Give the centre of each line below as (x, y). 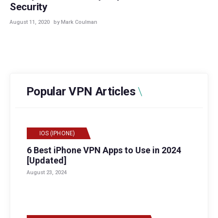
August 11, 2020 (30, 22)
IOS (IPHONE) (57, 133)
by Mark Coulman (75, 22)
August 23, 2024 (47, 172)
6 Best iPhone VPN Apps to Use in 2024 (104, 150)
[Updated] (47, 160)
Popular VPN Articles (81, 92)
